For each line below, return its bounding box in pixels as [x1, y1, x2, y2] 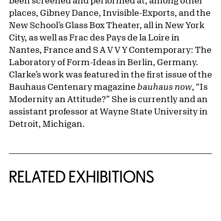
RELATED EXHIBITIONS [9, 168, 154, 186]
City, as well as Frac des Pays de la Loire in [9, 32, 180, 42]
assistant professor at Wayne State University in [9, 106, 208, 116]
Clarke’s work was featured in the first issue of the [9, 69, 212, 79]
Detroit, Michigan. [9, 118, 85, 129]
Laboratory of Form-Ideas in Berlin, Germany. [9, 57, 198, 67]
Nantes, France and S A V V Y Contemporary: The [9, 44, 212, 55]
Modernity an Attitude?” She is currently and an [9, 94, 208, 104]
